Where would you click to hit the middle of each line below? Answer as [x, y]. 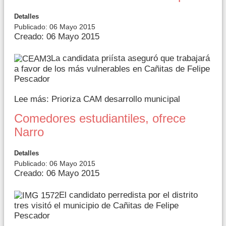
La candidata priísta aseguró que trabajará [130, 59]
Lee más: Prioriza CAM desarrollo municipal [97, 99]
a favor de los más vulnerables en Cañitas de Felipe [112, 69]
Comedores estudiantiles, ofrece [100, 119]
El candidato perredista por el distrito [128, 195]
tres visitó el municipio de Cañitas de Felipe [96, 205]
